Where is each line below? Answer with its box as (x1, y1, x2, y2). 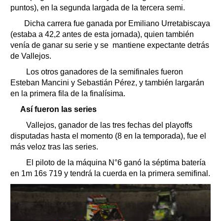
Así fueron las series (20, 105, 97, 113)
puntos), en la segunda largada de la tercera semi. (10, 3, 185, 12)
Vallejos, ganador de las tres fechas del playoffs (20, 120, 192, 129)
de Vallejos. (10, 51, 51, 60)
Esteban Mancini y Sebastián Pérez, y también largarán (10, 78, 204, 87)
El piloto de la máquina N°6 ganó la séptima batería (20, 158, 206, 167)
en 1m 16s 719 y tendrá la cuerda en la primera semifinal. (10, 169, 210, 178)
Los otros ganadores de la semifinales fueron (20, 67, 183, 76)
